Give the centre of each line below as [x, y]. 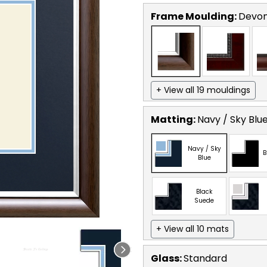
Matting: [174, 119]
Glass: [167, 258]
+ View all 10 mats [193, 229]
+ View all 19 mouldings [203, 90]
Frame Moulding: [195, 16]
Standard [205, 258]
